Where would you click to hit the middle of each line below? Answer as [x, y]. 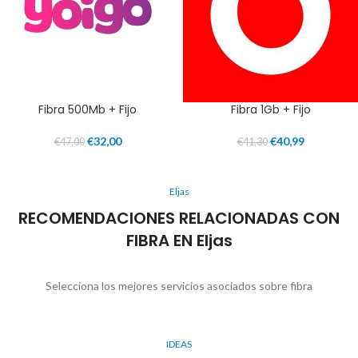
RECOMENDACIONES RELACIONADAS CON [179, 219]
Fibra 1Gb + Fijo [270, 110]
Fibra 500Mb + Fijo [88, 110]
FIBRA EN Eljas [179, 241]
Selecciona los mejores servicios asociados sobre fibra [179, 286]
